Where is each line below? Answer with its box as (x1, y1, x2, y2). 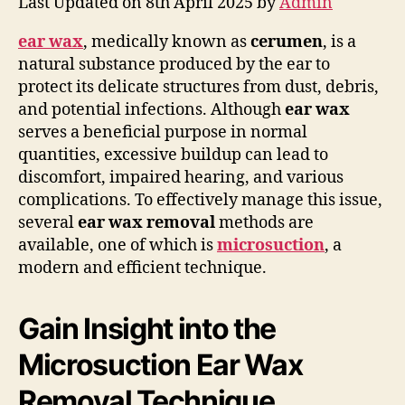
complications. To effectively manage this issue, (18, 189, 382, 211)
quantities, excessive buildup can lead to (18, 144, 328, 165)
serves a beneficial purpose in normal (18, 121, 307, 143)
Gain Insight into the (18, 310, 277, 346)
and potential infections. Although (18, 99, 285, 120)
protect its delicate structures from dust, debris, (18, 76, 379, 98)
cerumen (250, 31, 323, 52)
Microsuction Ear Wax (18, 346, 303, 382)
